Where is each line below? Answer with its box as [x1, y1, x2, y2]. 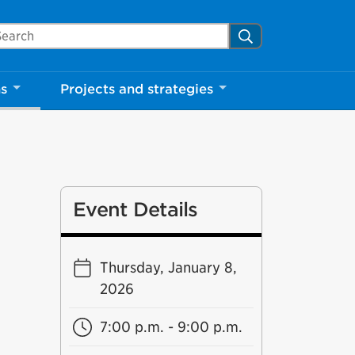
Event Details [72, 198, 198, 221]
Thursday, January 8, [99, 259, 237, 276]
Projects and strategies [60, 82, 213, 97]
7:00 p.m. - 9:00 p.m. [99, 319, 242, 335]
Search [238, 25, 288, 44]
